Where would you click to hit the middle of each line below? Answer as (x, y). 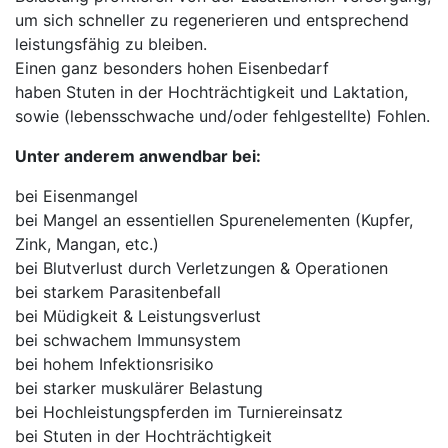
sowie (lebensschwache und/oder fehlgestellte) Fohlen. (222, 115)
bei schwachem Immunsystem (128, 339)
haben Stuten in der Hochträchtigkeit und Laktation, (211, 91)
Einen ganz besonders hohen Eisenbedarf (172, 67)
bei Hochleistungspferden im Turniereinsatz (179, 411)
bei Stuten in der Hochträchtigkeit (143, 435)
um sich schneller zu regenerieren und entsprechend (212, 19)
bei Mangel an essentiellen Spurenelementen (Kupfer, (214, 219)
